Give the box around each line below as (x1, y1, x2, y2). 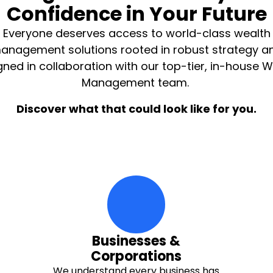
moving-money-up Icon (135, 204, 251, 218)
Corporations (91, 247, 182, 266)
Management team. (81, 75, 192, 90)
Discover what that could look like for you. (16, 101, 257, 116)
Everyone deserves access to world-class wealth (2, 26, 271, 41)
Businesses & (92, 232, 181, 250)
